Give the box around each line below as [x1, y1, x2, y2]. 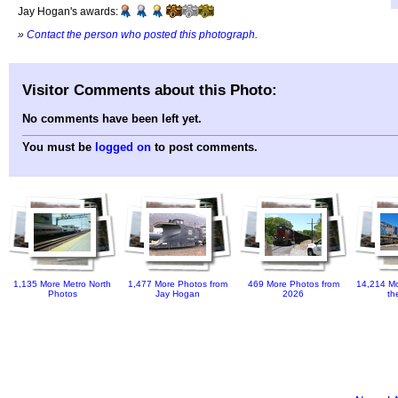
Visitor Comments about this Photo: [22, 80, 277, 99]
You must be [22, 140, 95, 155]
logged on [95, 140, 151, 155]
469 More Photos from [247, 279, 339, 290]
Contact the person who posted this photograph [27, 28, 255, 40]
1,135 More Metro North [13, 279, 111, 290]
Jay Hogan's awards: [18, 5, 118, 18]
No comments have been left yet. [22, 112, 202, 126]
